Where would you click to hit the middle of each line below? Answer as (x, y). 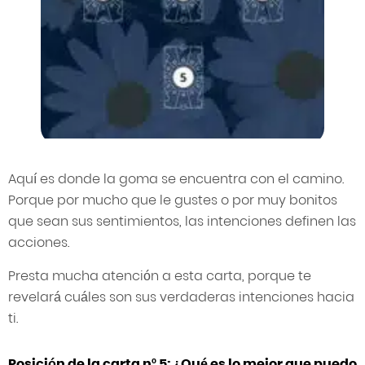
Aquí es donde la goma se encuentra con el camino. (176, 179)
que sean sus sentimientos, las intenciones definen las (182, 222)
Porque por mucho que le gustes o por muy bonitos (173, 200)
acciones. (39, 243)
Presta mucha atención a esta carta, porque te (160, 276)
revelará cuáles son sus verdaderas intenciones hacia (181, 297)
